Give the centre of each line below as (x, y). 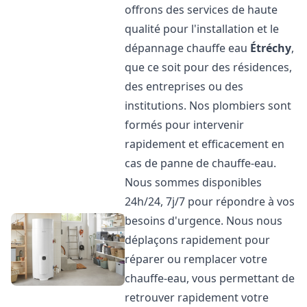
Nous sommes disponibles (194, 182)
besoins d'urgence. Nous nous (204, 221)
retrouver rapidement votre (197, 297)
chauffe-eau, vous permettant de (210, 278)
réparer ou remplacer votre (196, 259)
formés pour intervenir (185, 125)
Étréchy (271, 48)
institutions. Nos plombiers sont (208, 106)
